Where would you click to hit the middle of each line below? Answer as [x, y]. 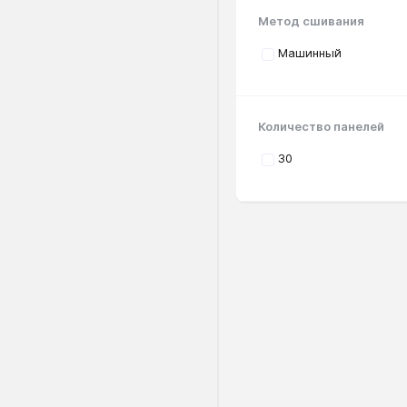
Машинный [310, 53]
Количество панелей [321, 127]
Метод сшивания [311, 21]
